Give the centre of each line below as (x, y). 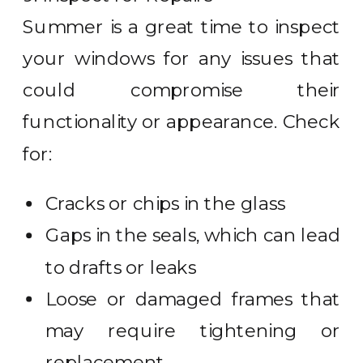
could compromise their (182, 90)
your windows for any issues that (182, 58)
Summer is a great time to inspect (182, 27)
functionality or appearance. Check (182, 122)
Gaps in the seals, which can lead (193, 235)
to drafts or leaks (121, 267)
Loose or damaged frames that (193, 299)
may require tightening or (193, 331)
